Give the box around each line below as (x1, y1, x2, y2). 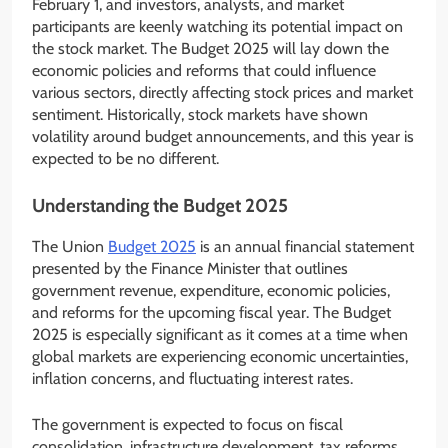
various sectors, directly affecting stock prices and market (32, 83, 413, 103)
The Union (32, 236, 108, 256)
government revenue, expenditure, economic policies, (32, 280, 390, 300)
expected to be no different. (32, 149, 219, 169)
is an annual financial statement (196, 236, 414, 256)
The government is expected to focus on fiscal (32, 414, 343, 434)
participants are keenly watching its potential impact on (32, 17, 403, 37)
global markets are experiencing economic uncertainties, (32, 346, 408, 366)
